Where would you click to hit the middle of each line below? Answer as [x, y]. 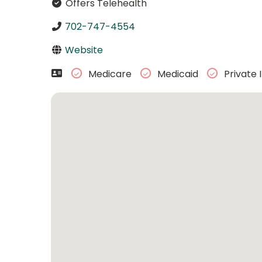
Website [84, 50]
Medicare [110, 74]
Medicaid [177, 74]
